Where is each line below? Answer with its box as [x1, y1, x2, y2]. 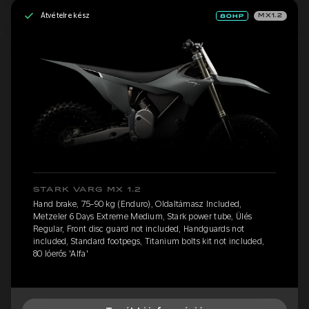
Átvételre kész [40, 11, 90, 20]
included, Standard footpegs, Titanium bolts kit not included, [33, 236, 265, 246]
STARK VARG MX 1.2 [33, 186, 142, 193]
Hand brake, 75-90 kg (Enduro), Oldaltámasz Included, [33, 199, 242, 209]
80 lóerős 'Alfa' [33, 248, 88, 259]
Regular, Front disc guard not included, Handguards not [33, 223, 245, 234]
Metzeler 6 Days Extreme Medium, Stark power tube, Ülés [33, 211, 252, 221]
